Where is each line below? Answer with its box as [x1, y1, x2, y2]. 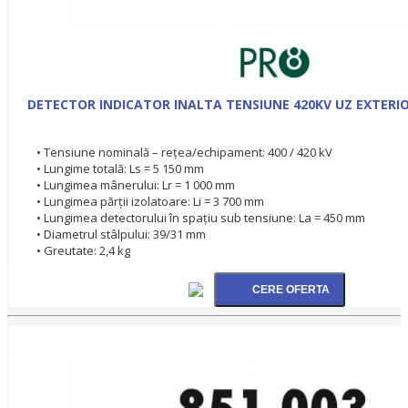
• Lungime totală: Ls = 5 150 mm [36, 159, 204, 177]
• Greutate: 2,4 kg [36, 241, 130, 259]
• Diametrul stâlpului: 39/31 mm [36, 225, 206, 242]
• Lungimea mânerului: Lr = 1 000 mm [36, 176, 235, 193]
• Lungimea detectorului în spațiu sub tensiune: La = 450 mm [36, 209, 365, 226]
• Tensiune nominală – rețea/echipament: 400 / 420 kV [36, 143, 332, 160]
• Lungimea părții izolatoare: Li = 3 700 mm [36, 192, 264, 209]
